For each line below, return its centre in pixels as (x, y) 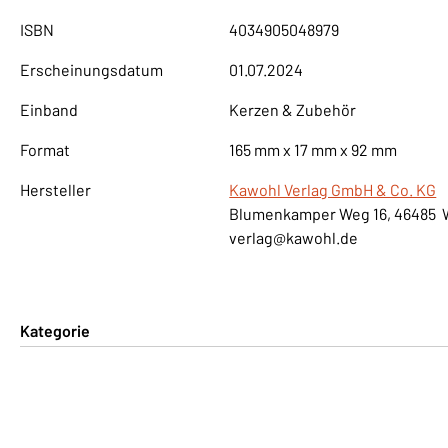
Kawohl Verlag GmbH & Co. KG (333, 189)
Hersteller (55, 189)
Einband (49, 109)
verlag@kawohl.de (294, 237)
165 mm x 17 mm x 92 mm (313, 149)
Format (45, 149)
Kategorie (55, 330)
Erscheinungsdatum (91, 69)
